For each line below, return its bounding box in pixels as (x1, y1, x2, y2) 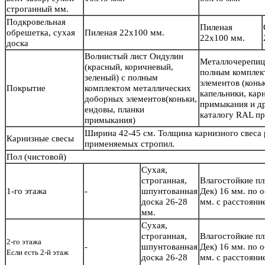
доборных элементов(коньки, (85, 94, 197, 104)
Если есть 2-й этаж (7, 248, 69, 257)
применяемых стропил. (85, 139, 174, 149)
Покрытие (7, 83, 46, 93)
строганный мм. (7, 4, 69, 14)
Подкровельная (7, 17, 66, 27)
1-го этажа (7, 186, 47, 196)
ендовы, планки (85, 105, 144, 115)
